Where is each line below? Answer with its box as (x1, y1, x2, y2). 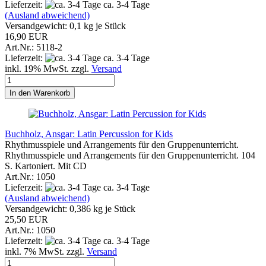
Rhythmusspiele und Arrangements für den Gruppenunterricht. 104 (5, 150, 255, 160)
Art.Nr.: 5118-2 (5, 42, 62, 52)
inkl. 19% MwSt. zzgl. (5, 63, 91, 74)
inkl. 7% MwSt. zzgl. (5, 246, 87, 256)
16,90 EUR (5, 31, 48, 42)
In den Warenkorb (9, 88, 70, 97)
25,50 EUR (5, 214, 48, 224)
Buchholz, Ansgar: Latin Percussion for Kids (5, 128, 173, 139)
